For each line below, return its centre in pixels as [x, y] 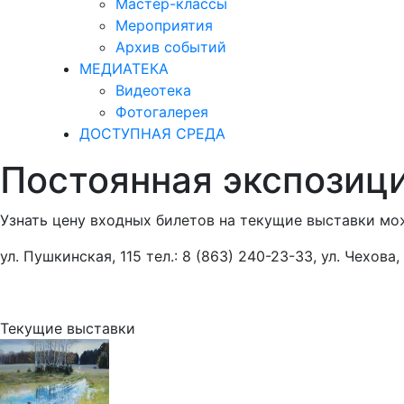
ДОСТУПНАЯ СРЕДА [152, 133]
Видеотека [153, 90]
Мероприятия [164, 25]
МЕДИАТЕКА [124, 69]
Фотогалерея [162, 112]
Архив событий [171, 47]
